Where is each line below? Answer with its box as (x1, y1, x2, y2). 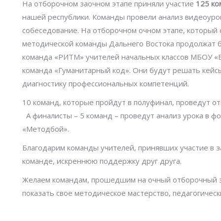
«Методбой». (22, 123, 69, 134)
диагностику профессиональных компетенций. (22, 78, 189, 88)
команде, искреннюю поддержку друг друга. (22, 156, 182, 166)
